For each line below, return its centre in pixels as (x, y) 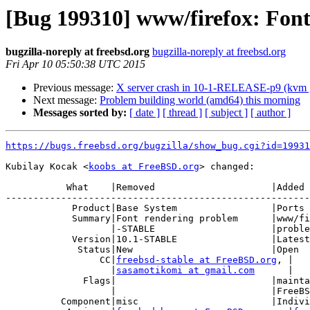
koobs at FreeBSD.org (144, 167)
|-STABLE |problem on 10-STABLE (58, 229)
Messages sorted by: (80, 113)
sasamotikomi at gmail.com (185, 271)
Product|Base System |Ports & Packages (39, 208)
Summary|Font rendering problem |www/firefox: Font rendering (39, 219)
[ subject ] (226, 113)
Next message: (66, 100)
